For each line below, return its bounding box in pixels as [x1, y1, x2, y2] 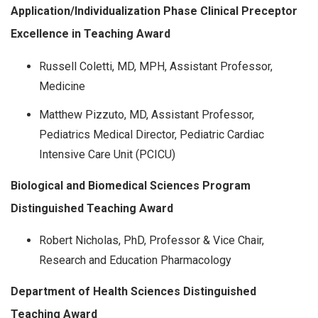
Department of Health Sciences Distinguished [11, 285, 256, 299]
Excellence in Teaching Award [11, 27, 170, 41]
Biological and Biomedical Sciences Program [11, 178, 251, 192]
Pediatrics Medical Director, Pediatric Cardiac [39, 127, 264, 141]
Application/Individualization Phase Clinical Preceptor [11, 4, 297, 18]
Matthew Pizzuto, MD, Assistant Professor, [39, 107, 254, 121]
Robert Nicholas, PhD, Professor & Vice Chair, [39, 234, 264, 248]
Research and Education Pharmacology [39, 253, 231, 268]
